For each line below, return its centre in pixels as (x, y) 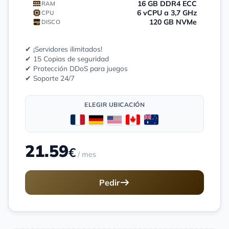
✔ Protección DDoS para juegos (76, 68)
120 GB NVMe (173, 22)
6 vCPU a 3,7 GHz (167, 13)
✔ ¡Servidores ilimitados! (64, 49)
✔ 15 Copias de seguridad (67, 58)
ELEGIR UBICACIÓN (114, 104)
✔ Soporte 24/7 (50, 78)
